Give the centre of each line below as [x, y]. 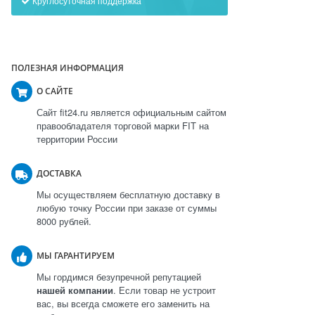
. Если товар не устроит [165, 290]
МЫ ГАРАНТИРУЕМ [76, 256]
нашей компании [75, 290]
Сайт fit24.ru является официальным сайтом [131, 112]
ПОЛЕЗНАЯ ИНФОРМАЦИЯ [67, 68]
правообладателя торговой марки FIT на [123, 126]
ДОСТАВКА [59, 173]
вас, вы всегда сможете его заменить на [123, 303]
